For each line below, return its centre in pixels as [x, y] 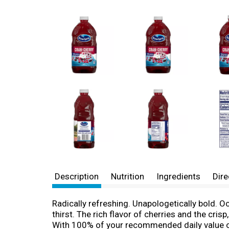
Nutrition [128, 176]
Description [77, 176]
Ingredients [178, 176]
